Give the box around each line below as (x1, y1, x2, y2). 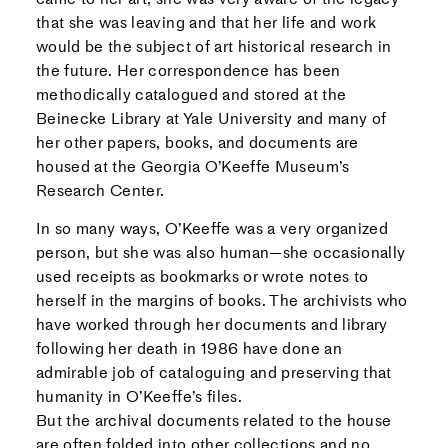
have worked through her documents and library (35, 314, 388, 334)
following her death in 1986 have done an (35, 338, 342, 358)
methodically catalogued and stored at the (35, 84, 347, 104)
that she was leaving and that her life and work (35, 12, 377, 32)
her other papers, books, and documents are (35, 132, 359, 152)
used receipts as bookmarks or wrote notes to (35, 266, 369, 286)
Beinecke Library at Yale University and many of (35, 108, 387, 128)
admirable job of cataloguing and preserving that (35, 362, 392, 382)
